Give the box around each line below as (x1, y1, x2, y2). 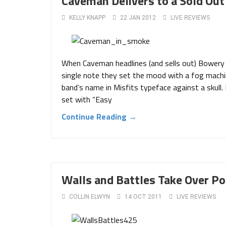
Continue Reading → (62, 110, 137, 123)
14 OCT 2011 (125, 193, 162, 200)
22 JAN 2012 (120, 14, 156, 21)
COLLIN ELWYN (69, 193, 110, 200)
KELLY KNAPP (69, 14, 105, 21)
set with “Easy (62, 93, 112, 105)
